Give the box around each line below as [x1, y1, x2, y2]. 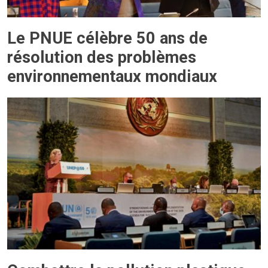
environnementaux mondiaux [7, 66, 217, 86]
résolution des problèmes [7, 47, 196, 67]
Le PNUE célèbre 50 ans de [7, 28, 208, 48]
